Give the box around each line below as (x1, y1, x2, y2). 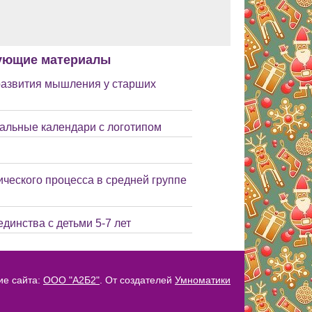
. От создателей (100, 274, 175, 286)
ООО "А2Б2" (43, 274, 100, 286)
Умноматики (175, 274, 231, 286)
